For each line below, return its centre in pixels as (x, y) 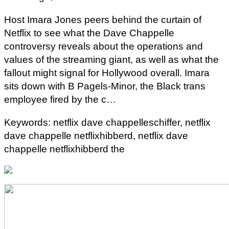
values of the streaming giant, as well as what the (111, 60)
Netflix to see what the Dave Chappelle (89, 33)
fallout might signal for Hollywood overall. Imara (107, 73)
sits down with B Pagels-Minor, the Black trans (105, 86)
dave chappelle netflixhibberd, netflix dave (96, 136)
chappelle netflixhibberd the (64, 149)
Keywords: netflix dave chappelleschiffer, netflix (107, 123)
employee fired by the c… (60, 100)
